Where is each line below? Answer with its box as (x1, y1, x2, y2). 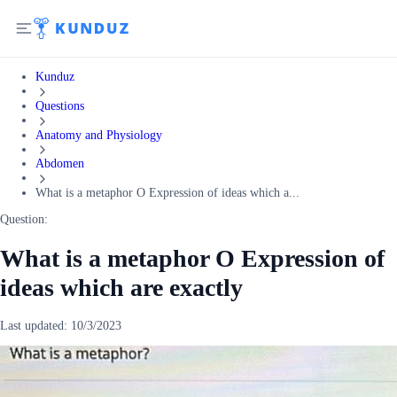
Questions (35, 98, 84, 113)
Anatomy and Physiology (35, 128, 162, 142)
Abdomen (35, 157, 84, 171)
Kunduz (35, 70, 74, 83)
